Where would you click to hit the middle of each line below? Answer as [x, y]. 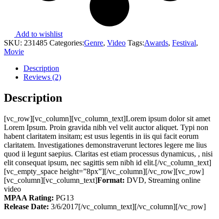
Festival [184, 43]
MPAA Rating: [30, 198]
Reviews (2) [42, 77]
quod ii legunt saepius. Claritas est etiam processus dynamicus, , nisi [108, 154]
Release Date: [27, 207]
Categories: [67, 43]
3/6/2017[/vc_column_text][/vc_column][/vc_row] [128, 207]
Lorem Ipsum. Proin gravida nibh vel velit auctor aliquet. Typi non [106, 128]
